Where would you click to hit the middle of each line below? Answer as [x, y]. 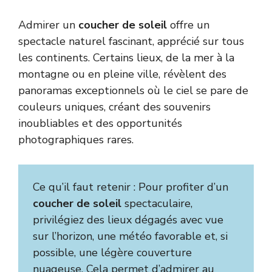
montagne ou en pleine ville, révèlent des [122, 74]
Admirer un [48, 25]
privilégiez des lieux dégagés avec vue [128, 219]
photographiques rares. [76, 139]
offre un [188, 25]
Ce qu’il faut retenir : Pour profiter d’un [131, 187]
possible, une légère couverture [112, 252]
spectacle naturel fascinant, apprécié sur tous [131, 41]
